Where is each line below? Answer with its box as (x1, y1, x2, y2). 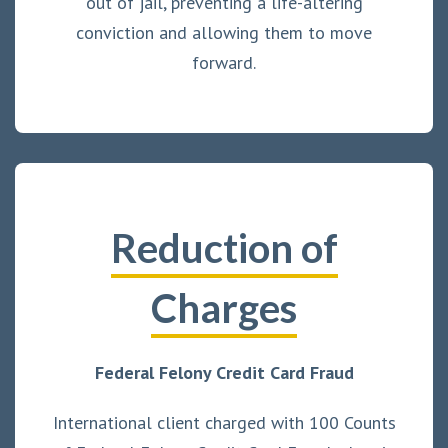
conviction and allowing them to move (76, 20, 372, 44)
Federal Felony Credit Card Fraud (94, 360, 354, 384)
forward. (192, 50, 256, 74)
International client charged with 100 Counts (52, 410, 396, 434)
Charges (151, 283, 297, 332)
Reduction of (110, 223, 338, 272)
